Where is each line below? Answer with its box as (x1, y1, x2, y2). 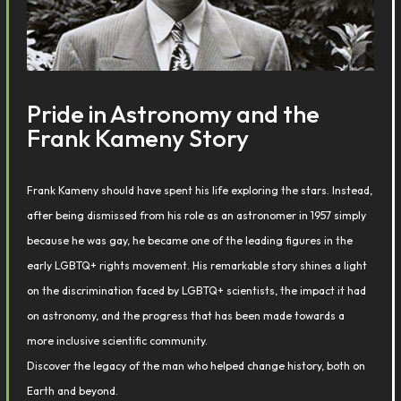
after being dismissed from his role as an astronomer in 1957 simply (27, 209, 367, 222)
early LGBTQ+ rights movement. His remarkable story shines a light (27, 259, 368, 272)
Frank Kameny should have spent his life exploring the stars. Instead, (27, 183, 373, 197)
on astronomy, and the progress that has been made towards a (27, 309, 346, 322)
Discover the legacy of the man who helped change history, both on (27, 359, 366, 372)
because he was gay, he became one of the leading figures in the (27, 234, 354, 247)
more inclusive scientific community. (27, 334, 209, 347)
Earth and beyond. (27, 384, 119, 397)
